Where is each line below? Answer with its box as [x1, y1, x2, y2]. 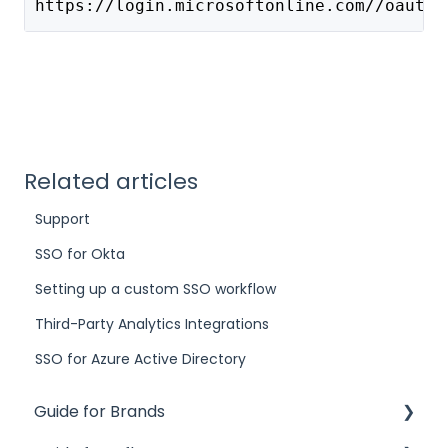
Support [35, 208, 91, 229]
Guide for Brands [34, 400, 165, 424]
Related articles [24, 165, 198, 197]
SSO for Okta [35, 243, 126, 264]
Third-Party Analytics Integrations [35, 313, 270, 334]
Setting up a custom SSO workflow [35, 278, 277, 299]
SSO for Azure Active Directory [35, 348, 247, 369]
